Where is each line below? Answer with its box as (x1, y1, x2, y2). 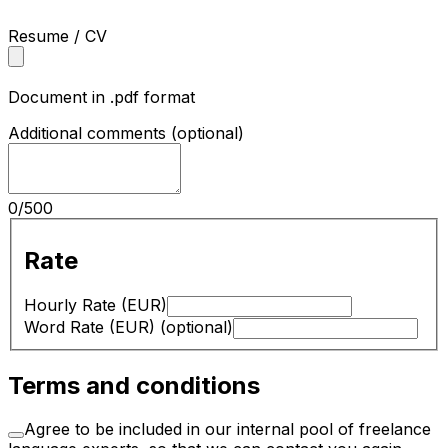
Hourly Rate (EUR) (24, 294, 167, 315)
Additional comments (8, 123, 166, 144)
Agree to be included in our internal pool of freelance (24, 419, 431, 440)
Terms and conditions (8, 370, 260, 400)
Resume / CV (8, 26, 107, 47)
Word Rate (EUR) (24, 316, 155, 337)
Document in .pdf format (8, 87, 195, 108)
